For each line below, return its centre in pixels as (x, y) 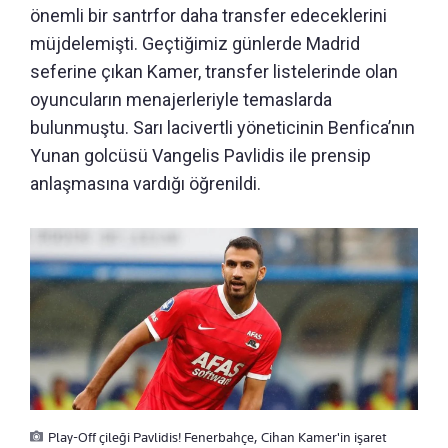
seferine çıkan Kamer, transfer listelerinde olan (214, 72)
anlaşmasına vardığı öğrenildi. (145, 184)
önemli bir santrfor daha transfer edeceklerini (208, 16)
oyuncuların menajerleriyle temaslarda (181, 100)
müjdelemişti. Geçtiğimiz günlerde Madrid (195, 44)
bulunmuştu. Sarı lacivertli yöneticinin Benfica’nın (222, 128)
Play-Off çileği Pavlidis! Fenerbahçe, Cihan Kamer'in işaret (217, 436)
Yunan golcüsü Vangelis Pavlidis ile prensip (200, 156)
